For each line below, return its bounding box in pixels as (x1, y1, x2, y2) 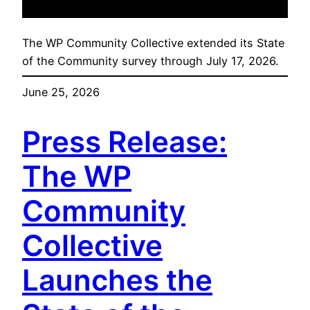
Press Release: (22, 124, 227, 160)
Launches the (22, 262, 212, 298)
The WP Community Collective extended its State (22, 36, 284, 51)
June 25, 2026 (22, 84, 100, 99)
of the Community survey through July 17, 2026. (22, 54, 278, 69)
